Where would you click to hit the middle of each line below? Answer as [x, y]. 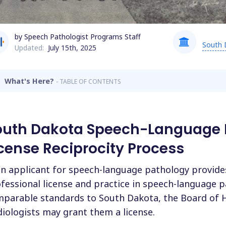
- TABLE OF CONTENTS [89, 81]
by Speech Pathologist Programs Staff [77, 37]
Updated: [30, 48]
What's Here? [31, 81]
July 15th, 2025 [72, 48]
